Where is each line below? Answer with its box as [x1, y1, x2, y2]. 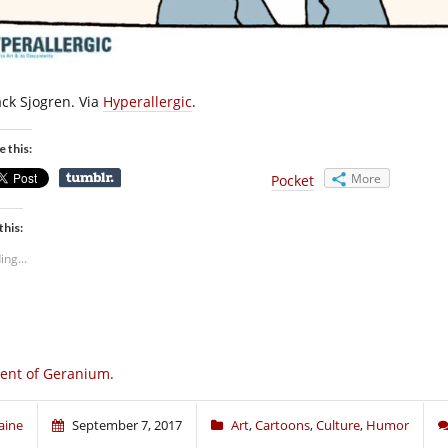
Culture [316, 415, 360, 434]
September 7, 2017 [72, 415, 182, 434]
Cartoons [255, 415, 310, 434]
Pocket [271, 171, 314, 191]
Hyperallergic [103, 92, 192, 112]
